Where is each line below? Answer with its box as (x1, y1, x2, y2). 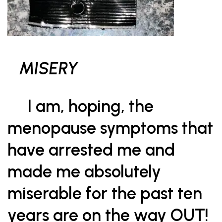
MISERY (19, 58, 78, 79)
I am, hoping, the (7, 96, 154, 116)
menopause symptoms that (7, 118, 213, 138)
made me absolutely (7, 162, 161, 182)
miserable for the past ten (7, 183, 202, 204)
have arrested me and (7, 140, 175, 160)
